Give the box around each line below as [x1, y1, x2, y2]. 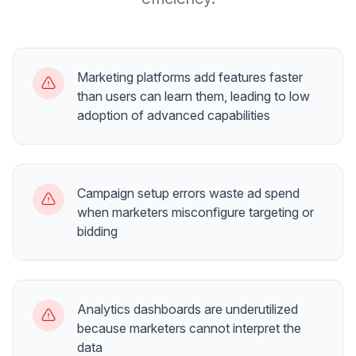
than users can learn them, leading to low [77, 88, 310, 104]
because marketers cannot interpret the [77, 320, 301, 336]
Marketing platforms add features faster [77, 69, 303, 85]
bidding [77, 223, 118, 239]
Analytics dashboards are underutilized [77, 301, 298, 317]
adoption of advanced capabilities [77, 107, 270, 123]
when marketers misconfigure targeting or [77, 204, 314, 220]
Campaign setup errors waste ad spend [77, 185, 300, 201]
